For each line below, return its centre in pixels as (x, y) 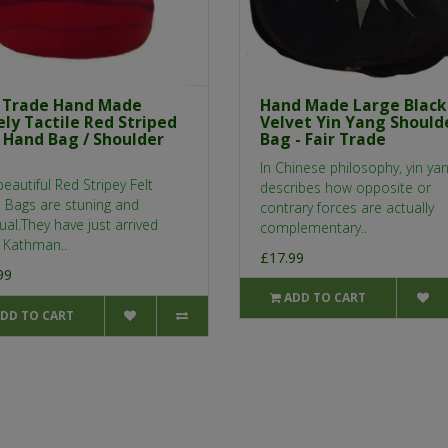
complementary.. (313, 228)
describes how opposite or (345, 188)
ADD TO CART (325, 298)
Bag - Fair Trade (323, 139)
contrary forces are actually (347, 208)
